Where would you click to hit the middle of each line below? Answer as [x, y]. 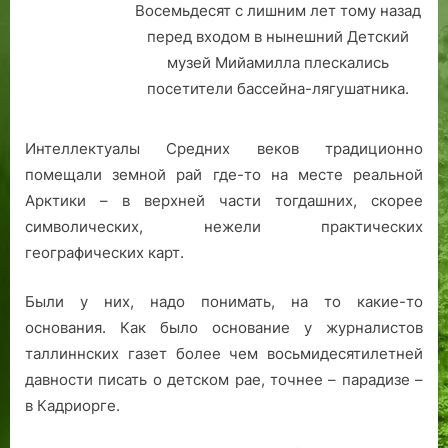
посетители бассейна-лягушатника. [278, 88]
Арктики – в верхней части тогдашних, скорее [224, 201]
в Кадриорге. [72, 405]
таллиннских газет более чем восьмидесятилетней [224, 353]
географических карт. [104, 253]
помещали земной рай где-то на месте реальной [224, 175]
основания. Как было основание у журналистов [224, 327]
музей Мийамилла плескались [278, 62]
